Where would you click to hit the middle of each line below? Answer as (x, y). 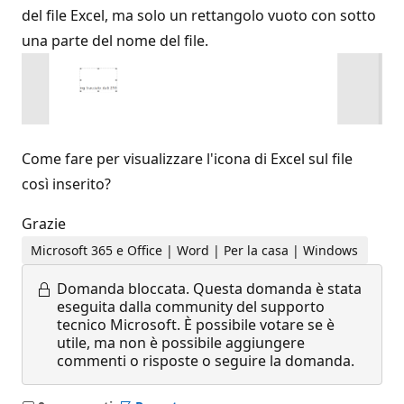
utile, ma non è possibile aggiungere (181, 342)
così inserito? (66, 184)
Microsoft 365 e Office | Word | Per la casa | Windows (195, 250)
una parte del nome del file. (115, 41)
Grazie (44, 224)
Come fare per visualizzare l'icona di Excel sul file (187, 159)
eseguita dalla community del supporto (191, 306)
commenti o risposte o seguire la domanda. (206, 360)
